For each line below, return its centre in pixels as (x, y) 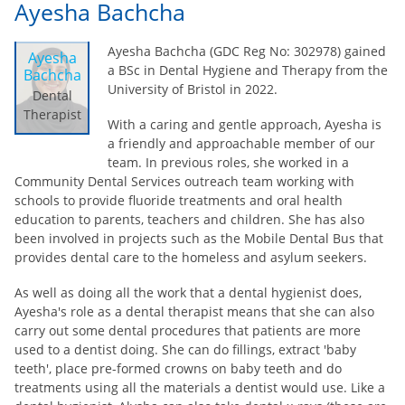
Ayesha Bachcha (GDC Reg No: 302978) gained (247, 51)
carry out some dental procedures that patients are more (188, 330)
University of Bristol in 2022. (195, 89)
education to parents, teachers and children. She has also (189, 219)
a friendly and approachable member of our (242, 143)
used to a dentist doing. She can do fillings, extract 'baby (185, 349)
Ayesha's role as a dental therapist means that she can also (194, 311)
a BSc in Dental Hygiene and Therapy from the (248, 70)
